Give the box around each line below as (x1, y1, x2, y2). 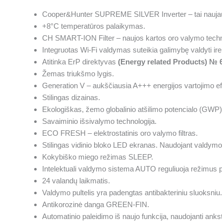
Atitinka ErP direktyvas (42, 57, 118, 66)
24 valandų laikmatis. (42, 176, 110, 185)
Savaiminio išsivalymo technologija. (42, 117, 157, 126)
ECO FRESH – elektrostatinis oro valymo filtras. (42, 129, 198, 138)
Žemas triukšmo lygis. (42, 69, 114, 78)
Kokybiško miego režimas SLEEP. (42, 153, 153, 162)
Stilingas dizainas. (42, 93, 100, 102)
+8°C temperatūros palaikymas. (42, 22, 145, 31)
